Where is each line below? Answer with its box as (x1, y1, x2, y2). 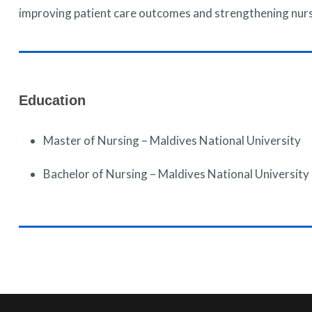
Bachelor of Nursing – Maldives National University (42, 166, 309, 181)
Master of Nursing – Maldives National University (42, 133, 301, 148)
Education (18, 93, 86, 108)
